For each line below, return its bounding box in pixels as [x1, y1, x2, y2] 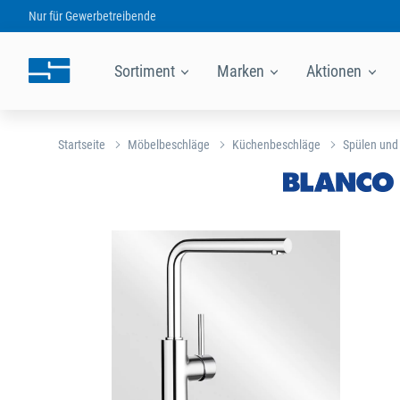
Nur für [28, 8, 65, 23]
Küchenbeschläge [232, 137, 321, 152]
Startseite [58, 137, 105, 152]
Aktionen [306, 61, 366, 80]
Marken [217, 61, 269, 80]
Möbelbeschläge [128, 137, 210, 152]
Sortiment [114, 61, 179, 80]
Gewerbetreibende [64, 8, 156, 23]
